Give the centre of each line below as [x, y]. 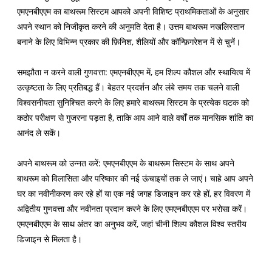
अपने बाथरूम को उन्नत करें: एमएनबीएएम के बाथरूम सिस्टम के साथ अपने [126, 163]
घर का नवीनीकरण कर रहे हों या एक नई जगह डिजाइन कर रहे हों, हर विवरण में [134, 194]
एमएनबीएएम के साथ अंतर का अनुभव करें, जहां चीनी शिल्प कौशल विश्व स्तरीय [132, 224]
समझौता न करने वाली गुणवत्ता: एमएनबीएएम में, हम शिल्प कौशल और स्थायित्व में [134, 72]
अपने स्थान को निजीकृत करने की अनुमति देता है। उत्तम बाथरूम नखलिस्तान [131, 27]
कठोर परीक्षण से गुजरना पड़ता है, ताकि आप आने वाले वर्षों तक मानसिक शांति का [135, 118]
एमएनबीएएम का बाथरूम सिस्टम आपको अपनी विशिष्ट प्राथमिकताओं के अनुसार [133, 12]
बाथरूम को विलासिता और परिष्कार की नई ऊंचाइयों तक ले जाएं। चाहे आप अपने [135, 178]
